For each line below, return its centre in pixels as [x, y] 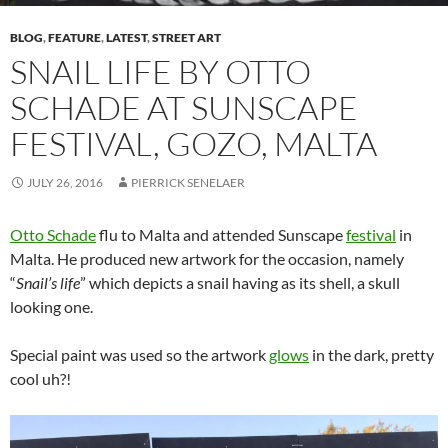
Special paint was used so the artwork [139, 354]
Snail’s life [48, 282]
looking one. [51, 306]
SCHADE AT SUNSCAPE [184, 107]
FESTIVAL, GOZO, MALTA [193, 143]
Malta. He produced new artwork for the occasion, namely [207, 258]
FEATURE [74, 37]
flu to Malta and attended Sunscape [221, 234]
